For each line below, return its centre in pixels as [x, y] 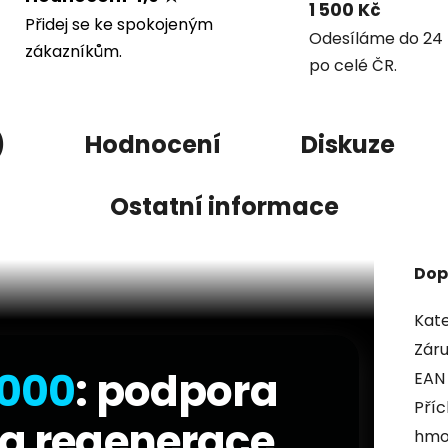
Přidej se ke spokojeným [118, 24]
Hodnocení [153, 145]
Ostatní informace [224, 207]
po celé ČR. [353, 66]
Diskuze [348, 145]
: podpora [176, 392]
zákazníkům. [73, 51]
